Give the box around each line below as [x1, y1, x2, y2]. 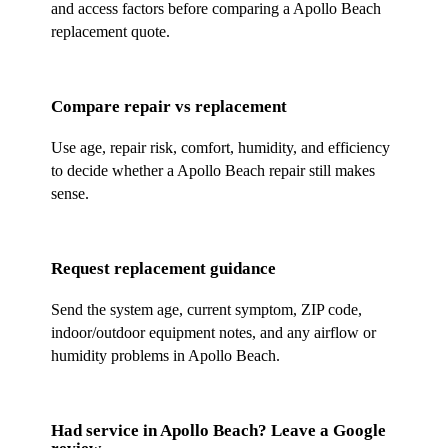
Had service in [51, 421, 161, 441]
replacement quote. [51, 23, 171, 41]
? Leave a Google [258, 421, 387, 441]
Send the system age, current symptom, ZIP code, [51, 301, 363, 319]
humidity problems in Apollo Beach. [51, 347, 281, 365]
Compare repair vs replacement [51, 97, 288, 117]
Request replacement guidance [51, 259, 277, 279]
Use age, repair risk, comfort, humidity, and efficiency [51, 139, 391, 157]
